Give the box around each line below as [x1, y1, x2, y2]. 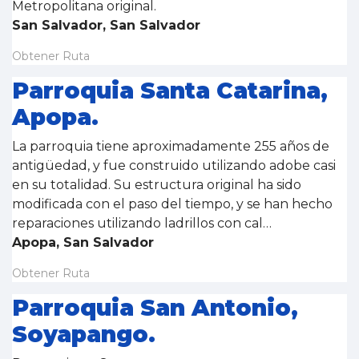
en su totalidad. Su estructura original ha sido [12, 177, 301, 192]
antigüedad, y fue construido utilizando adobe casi [12, 158, 336, 173]
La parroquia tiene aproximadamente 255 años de [12, 139, 329, 154]
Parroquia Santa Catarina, [12, 77, 328, 104]
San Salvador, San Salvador [12, 18, 200, 33]
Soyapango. [12, 321, 155, 348]
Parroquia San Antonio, [12, 294, 298, 321]
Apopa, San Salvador [12, 235, 154, 250]
